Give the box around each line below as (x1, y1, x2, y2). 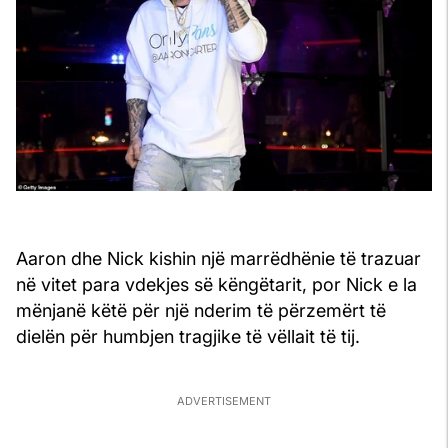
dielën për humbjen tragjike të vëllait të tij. (16, 326, 360, 348)
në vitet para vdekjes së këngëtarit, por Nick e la (16, 274, 417, 296)
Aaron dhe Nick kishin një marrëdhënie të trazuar (16, 248, 421, 270)
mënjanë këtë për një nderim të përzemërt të (16, 300, 386, 322)
